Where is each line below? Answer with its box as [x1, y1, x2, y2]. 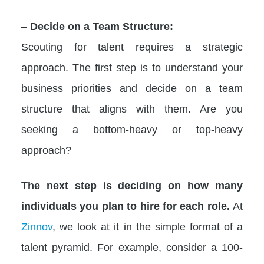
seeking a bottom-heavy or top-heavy [21, 123, 243, 136]
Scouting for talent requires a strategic [21, 41, 243, 53]
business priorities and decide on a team [21, 82, 243, 94]
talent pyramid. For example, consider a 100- [21, 241, 243, 253]
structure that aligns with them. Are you [21, 103, 243, 115]
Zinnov [21, 220, 52, 233]
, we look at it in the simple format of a [52, 220, 243, 233]
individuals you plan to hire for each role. [21, 200, 233, 212]
